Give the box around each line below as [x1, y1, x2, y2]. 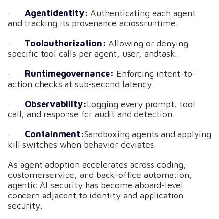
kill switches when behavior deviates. [8, 139, 156, 150]
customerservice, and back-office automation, [8, 170, 192, 180]
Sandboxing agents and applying [84, 129, 211, 139]
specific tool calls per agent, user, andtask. [8, 48, 177, 59]
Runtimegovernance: [25, 68, 116, 79]
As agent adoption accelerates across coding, [8, 159, 186, 170]
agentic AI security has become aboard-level [8, 180, 183, 190]
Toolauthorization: [25, 38, 109, 48]
